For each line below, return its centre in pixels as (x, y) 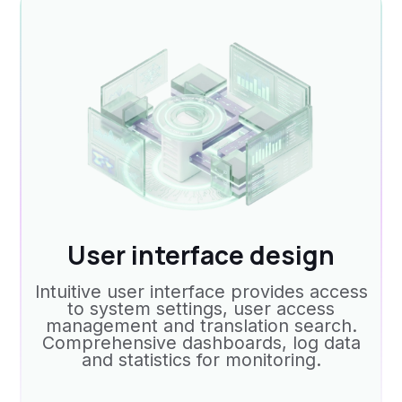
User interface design (201, 254)
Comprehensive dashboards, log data (201, 342)
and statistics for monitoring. (201, 359)
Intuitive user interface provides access (201, 291)
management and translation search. (201, 325)
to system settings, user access (201, 308)
